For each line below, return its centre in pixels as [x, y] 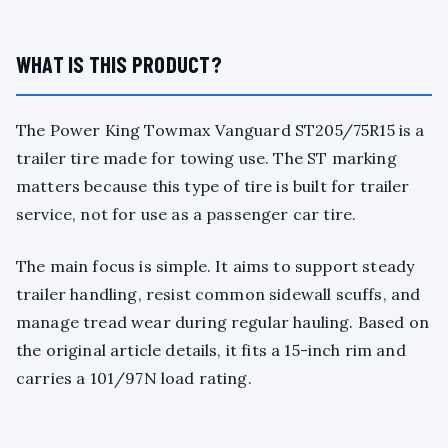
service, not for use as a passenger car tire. [186, 214]
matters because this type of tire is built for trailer [213, 186]
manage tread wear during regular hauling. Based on [223, 322]
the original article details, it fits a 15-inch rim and [211, 350]
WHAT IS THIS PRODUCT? [119, 64]
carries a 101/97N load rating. [134, 378]
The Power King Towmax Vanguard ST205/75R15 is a [220, 130]
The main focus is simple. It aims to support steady [215, 266]
